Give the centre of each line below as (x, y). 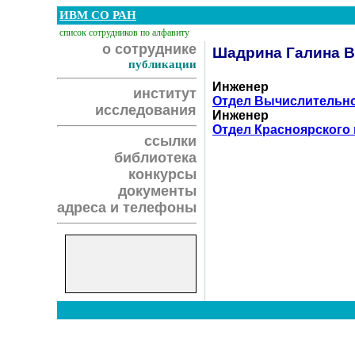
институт (165, 94)
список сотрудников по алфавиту (124, 32)
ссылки (170, 141)
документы (157, 191)
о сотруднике (149, 49)
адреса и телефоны (127, 208)
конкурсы (162, 174)
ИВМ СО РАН (98, 15)
